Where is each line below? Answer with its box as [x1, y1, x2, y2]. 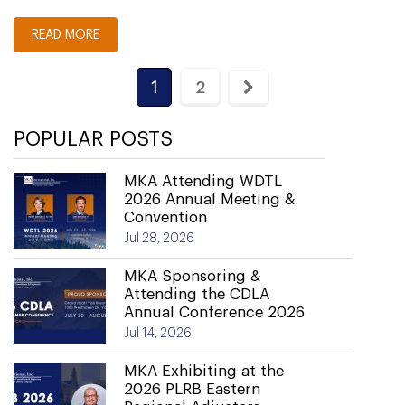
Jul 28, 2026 [124, 232, 194, 245]
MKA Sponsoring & [124, 268, 261, 284]
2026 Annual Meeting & [124, 192, 296, 207]
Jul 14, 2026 [124, 327, 192, 340]
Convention [124, 210, 207, 225]
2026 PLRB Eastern [124, 381, 260, 397]
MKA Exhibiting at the [124, 363, 284, 379]
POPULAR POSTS [14, 129, 173, 149]
